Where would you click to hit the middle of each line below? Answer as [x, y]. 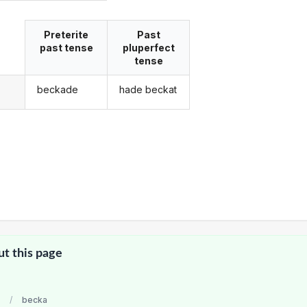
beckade [57, 90]
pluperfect [148, 47]
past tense [66, 47]
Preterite [66, 34]
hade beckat [148, 90]
